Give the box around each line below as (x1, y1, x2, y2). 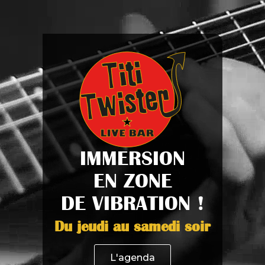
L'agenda (110, 252, 155, 263)
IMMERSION (80, 148, 185, 169)
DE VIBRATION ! (60, 193, 205, 214)
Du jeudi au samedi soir (54, 219, 211, 234)
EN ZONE (93, 170, 172, 191)
